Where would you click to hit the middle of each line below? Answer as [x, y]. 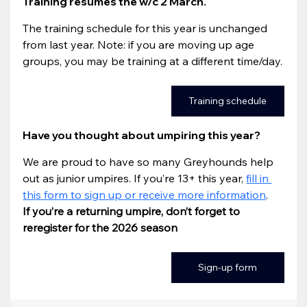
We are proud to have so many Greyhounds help [150, 161]
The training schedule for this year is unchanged [147, 28]
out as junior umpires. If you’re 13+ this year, [135, 178]
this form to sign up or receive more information [145, 194]
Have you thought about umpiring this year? [143, 135]
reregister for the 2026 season [100, 227]
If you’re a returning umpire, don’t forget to [133, 211]
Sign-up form [228, 267]
